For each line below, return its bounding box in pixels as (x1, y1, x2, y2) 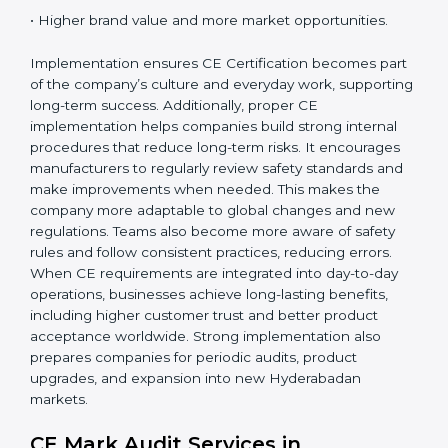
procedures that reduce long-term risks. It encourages (30, 349, 400, 366)
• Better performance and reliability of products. (30, 136, 351, 153)
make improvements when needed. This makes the (30, 391, 380, 408)
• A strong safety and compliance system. (30, 94, 308, 110)
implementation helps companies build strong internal (30, 328, 397, 345)
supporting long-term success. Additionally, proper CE (30, 307, 396, 324)
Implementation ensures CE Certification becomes (30, 265, 376, 282)
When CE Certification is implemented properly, (30, 30, 354, 47)
